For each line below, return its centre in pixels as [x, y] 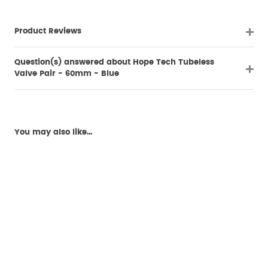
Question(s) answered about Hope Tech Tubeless [114, 62]
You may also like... [53, 132]
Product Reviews [48, 31]
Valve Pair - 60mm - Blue [67, 74]
